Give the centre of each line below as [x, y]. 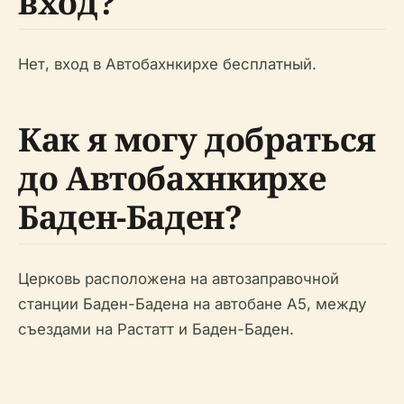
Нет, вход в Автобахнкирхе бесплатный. [167, 64]
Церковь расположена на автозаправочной [179, 279]
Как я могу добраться [197, 140]
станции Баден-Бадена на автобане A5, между [192, 304]
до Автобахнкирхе [172, 179]
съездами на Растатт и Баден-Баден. [156, 330]
